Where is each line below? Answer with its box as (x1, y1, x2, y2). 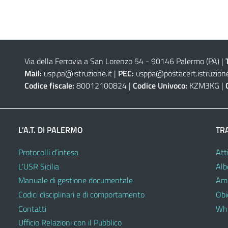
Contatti (18, 202, 46, 215)
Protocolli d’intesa (18, 146, 78, 159)
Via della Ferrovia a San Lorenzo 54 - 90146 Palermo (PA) (24, 54, 219, 67)
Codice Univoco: (132, 79, 187, 92)
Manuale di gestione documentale (18, 174, 133, 187)
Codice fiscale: (24, 79, 74, 92)
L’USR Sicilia (18, 160, 59, 173)
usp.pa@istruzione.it (43, 67, 112, 79)
